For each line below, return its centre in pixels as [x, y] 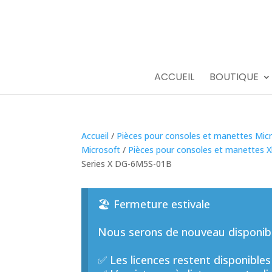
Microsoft [101, 150]
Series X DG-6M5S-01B [127, 164]
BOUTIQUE [234, 77]
